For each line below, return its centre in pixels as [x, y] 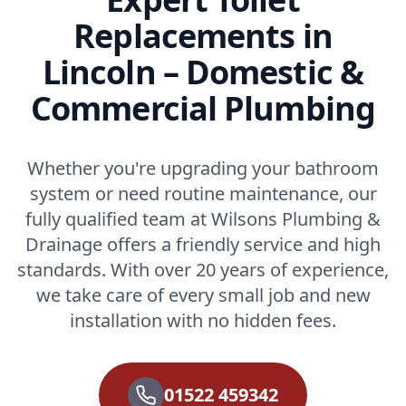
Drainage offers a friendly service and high [203, 244]
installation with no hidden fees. [203, 320]
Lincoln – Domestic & [203, 72]
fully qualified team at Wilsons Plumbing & [203, 218]
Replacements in [203, 35]
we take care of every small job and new [203, 295]
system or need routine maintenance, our [203, 193]
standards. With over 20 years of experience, [203, 269]
